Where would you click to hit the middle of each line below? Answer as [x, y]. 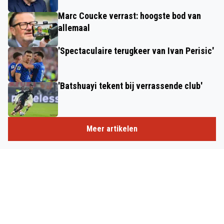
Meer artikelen [112, 128]
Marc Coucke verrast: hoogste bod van [129, 15]
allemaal [74, 27]
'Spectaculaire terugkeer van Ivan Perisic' [136, 50]
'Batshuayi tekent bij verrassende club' [130, 85]
